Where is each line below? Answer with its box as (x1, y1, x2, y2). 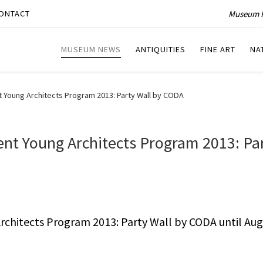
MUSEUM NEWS (61, 44, 121, 55)
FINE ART (200, 44, 235, 55)
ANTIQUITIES (136, 44, 186, 55)
